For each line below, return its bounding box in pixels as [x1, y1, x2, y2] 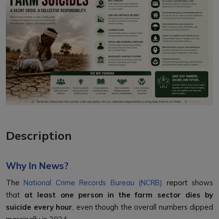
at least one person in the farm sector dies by [24, 190, 214, 199]
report [162, 177, 188, 187]
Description [6, 128, 72, 143]
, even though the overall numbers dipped [72, 202, 213, 212]
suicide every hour [6, 202, 72, 212]
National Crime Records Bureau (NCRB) [23, 177, 163, 187]
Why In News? [6, 159, 68, 172]
